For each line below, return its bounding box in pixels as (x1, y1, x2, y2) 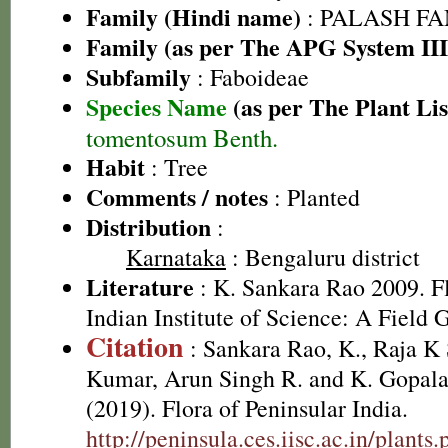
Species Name (86, 89, 233, 124)
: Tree (145, 151, 208, 183)
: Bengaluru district (226, 241, 420, 273)
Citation (86, 326, 184, 367)
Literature (86, 269, 194, 304)
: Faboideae (191, 61, 309, 93)
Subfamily (86, 59, 191, 94)
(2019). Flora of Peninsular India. (86, 392, 408, 424)
